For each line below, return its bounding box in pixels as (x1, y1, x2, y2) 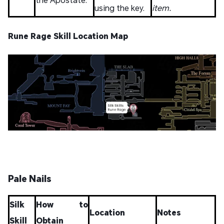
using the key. (94, 2, 144, 13)
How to (36, 198, 88, 209)
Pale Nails (8, 172, 51, 184)
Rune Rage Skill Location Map (8, 30, 128, 41)
